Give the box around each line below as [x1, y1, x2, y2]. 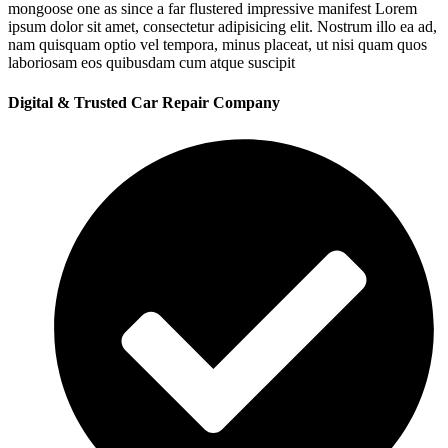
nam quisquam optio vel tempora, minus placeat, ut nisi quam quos [8, 36, 427, 54]
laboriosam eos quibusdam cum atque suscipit [8, 54, 295, 72]
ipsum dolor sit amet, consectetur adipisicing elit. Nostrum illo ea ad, [8, 18, 437, 36]
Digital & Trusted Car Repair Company [8, 93, 280, 111]
